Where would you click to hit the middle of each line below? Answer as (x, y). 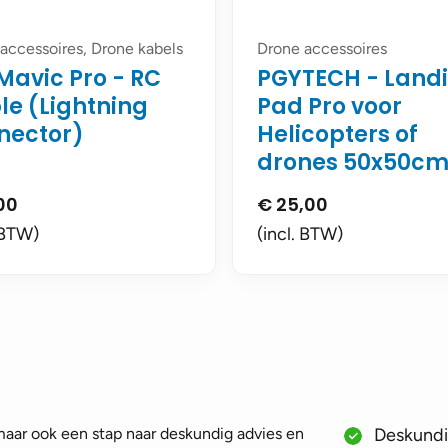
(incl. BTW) (300, 234)
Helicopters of (337, 134)
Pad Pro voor (329, 106)
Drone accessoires (322, 48)
